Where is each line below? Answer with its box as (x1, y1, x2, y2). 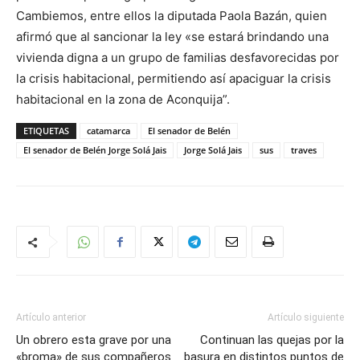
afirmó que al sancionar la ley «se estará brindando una (16, 29, 329, 44)
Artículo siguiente (268, 312, 344, 323)
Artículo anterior (16, 312, 86, 323)
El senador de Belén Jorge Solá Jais (23, 144, 166, 156)
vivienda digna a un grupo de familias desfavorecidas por (16, 50, 339, 65)
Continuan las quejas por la (200, 333, 344, 347)
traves (291, 144, 317, 156)
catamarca (87, 125, 130, 137)
